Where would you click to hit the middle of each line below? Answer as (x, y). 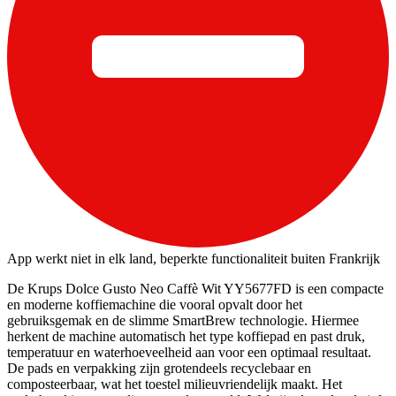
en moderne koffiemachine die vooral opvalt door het (155, 304)
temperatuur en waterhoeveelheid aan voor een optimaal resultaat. (189, 352)
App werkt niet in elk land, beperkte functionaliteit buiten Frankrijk (194, 258)
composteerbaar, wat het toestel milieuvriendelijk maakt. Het (175, 384)
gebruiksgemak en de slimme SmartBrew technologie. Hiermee (183, 320)
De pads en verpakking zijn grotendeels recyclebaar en (159, 368)
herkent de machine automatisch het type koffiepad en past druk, (186, 336)
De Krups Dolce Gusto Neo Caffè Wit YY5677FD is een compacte (195, 288)
